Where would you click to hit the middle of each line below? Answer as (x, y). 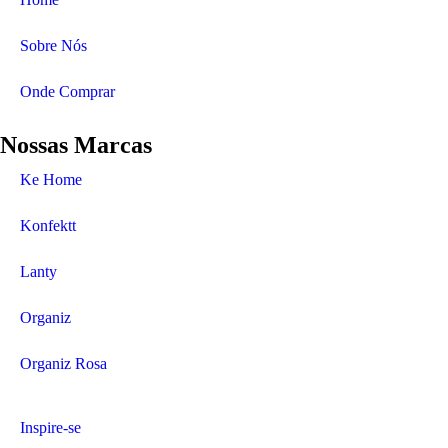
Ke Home (51, 180)
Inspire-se (50, 428)
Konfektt (48, 226)
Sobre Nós (53, 46)
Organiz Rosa (63, 364)
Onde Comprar (67, 92)
